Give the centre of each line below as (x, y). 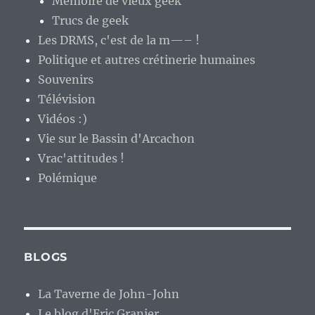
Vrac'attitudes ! (82, 158)
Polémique (68, 178)
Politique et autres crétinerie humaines (147, 59)
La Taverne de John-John (109, 294)
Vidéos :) (63, 118)
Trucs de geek (91, 20)
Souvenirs (66, 79)
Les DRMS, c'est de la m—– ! (119, 40)
